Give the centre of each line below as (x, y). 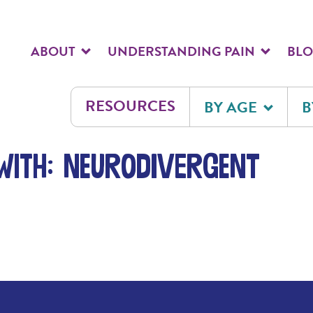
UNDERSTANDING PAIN (183, 51)
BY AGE (232, 107)
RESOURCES (130, 105)
